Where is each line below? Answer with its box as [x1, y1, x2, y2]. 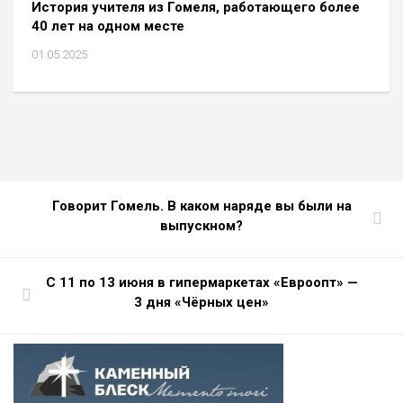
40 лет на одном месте [31, 18, 184, 35]
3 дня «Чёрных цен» [134, 294, 269, 311]
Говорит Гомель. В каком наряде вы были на [51, 198, 352, 215]
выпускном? [160, 218, 243, 235]
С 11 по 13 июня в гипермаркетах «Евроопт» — [45, 274, 358, 291]
